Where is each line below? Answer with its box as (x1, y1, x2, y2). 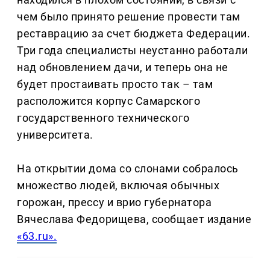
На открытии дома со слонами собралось (17, 162, 239, 175)
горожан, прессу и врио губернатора (17, 196, 212, 209)
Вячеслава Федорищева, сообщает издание (17, 213, 252, 226)
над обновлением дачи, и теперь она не (17, 61, 228, 74)
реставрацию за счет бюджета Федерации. (17, 27, 251, 40)
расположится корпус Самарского (17, 95, 201, 108)
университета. (17, 128, 94, 142)
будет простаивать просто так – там (17, 78, 213, 91)
